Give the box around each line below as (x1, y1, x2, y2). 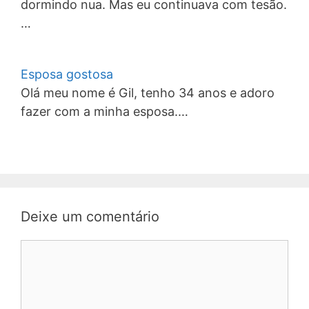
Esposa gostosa (21, 67, 113, 81)
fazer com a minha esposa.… (21, 104, 188, 119)
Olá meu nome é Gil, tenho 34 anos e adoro (21, 86, 275, 100)
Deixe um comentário (21, 208, 159, 225)
